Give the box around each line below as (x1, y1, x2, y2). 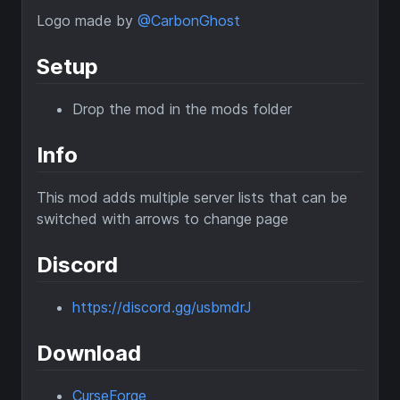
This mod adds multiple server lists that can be (37, 188, 347, 207)
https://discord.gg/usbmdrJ (72, 298, 252, 317)
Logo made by (37, 12, 137, 30)
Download (37, 340, 141, 367)
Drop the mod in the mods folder (72, 100, 292, 119)
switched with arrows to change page (37, 210, 288, 229)
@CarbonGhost (137, 12, 240, 30)
